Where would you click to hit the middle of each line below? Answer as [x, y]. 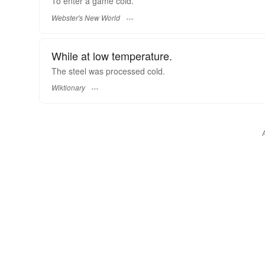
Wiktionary [68, 87]
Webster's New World [86, 17]
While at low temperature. [112, 55]
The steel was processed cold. [108, 71]
